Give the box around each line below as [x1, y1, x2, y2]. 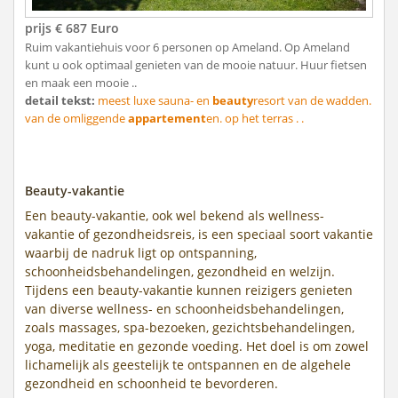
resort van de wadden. [253, 92, 371, 109]
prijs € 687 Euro [25, 20, 119, 37]
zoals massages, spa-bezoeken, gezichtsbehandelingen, [25, 318, 354, 336]
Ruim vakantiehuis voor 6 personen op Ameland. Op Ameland [25, 39, 350, 56]
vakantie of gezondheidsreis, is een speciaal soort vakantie [25, 225, 373, 243]
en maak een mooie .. [25, 75, 137, 92]
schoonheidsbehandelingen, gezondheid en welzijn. [25, 262, 335, 280]
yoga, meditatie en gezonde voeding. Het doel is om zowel [25, 337, 369, 354]
